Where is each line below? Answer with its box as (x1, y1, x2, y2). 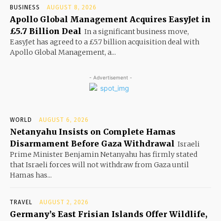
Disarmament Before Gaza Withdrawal (10, 138, 175, 148)
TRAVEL (10, 198, 33, 206)
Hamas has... (10, 170, 52, 180)
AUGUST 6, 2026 (39, 116, 89, 123)
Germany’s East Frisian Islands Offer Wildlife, (10, 209, 207, 219)
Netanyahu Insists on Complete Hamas (10, 126, 176, 137)
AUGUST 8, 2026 (47, 3, 97, 11)
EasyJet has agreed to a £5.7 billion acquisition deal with (10, 37, 199, 46)
